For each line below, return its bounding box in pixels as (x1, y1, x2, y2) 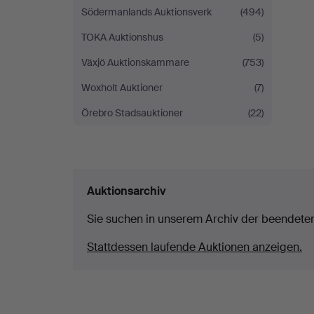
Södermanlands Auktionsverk (81, 6, 212, 18)
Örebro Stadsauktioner (81, 107, 183, 119)
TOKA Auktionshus (81, 31, 163, 43)
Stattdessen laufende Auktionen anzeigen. (87, 240, 302, 254)
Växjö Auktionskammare (81, 56, 189, 69)
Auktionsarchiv (87, 184, 166, 198)
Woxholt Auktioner (81, 81, 163, 94)
